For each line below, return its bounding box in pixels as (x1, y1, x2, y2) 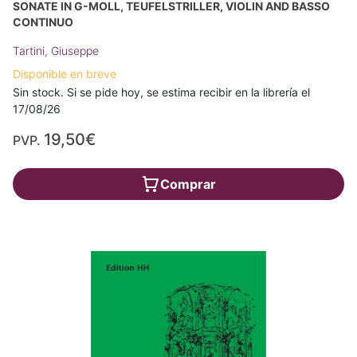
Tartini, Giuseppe (13, 44, 99, 58)
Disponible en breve (13, 67, 116, 81)
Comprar (160, 176, 216, 193)
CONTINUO (13, 15, 73, 29)
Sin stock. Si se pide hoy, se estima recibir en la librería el (13, 85, 310, 100)
